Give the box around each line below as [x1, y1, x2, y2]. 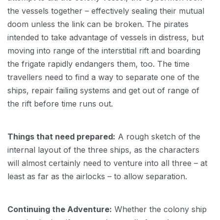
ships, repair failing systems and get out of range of [7, 85, 199, 95]
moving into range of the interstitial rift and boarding [7, 46, 200, 55]
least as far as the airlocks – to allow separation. [7, 171, 187, 181]
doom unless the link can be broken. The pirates [7, 19, 189, 29]
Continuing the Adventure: [7, 204, 112, 214]
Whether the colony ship [112, 204, 207, 214]
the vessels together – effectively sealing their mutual [7, 6, 204, 16]
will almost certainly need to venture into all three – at [7, 158, 207, 168]
